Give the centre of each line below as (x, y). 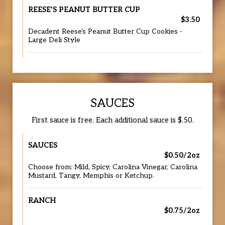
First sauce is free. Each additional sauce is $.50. (113, 120)
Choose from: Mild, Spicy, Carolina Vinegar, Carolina (113, 167)
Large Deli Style (54, 40)
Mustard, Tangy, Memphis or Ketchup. (91, 176)
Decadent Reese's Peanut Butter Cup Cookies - (105, 32)
